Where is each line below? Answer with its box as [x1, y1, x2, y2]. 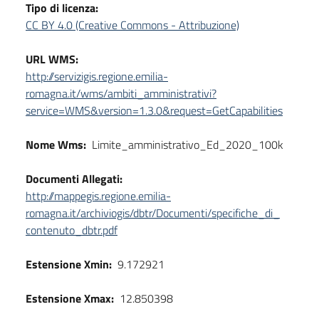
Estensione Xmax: [26, 290, 114, 308]
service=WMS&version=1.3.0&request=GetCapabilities [26, 102, 283, 120]
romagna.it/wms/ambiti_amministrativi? [26, 85, 216, 103]
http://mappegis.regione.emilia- [26, 187, 171, 205]
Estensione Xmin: [26, 256, 112, 273]
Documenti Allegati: [26, 170, 122, 188]
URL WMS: [26, 51, 78, 68]
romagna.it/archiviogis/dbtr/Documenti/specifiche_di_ [26, 204, 280, 222]
